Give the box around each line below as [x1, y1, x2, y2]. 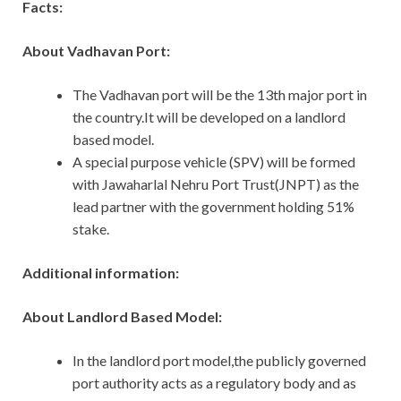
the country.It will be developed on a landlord [73, 108, 346, 126]
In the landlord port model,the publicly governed [73, 352, 366, 370]
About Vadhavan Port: [22, 42, 170, 60]
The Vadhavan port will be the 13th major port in [73, 86, 367, 104]
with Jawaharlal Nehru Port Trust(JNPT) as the [73, 175, 359, 193]
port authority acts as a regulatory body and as [73, 374, 356, 392]
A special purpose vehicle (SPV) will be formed [73, 153, 355, 171]
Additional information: [22, 264, 179, 282]
